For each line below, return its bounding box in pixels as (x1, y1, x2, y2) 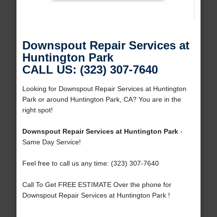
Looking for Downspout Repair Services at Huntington (22, 85, 186, 93)
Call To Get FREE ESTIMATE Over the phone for (22, 181, 171, 189)
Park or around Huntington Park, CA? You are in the (22, 95, 181, 104)
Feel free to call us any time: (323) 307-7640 (22, 159, 159, 168)
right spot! (22, 106, 53, 114)
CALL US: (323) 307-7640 (22, 63, 158, 77)
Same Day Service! (22, 138, 81, 146)
